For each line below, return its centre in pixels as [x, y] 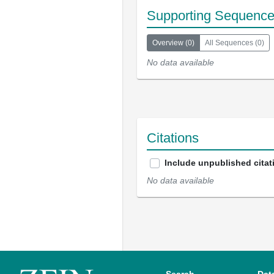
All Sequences [229, 43]
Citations [173, 138]
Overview [168, 43]
